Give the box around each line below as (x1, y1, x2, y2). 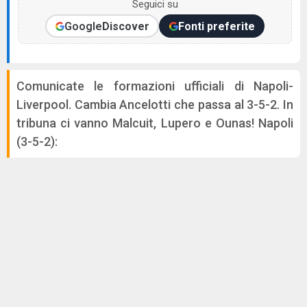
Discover (101, 19, 149, 33)
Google (64, 19, 102, 33)
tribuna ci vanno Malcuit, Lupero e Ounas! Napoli (16, 116, 293, 130)
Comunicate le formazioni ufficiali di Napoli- (16, 79, 293, 93)
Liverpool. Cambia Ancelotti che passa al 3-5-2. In (16, 97, 293, 112)
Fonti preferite (177, 19, 255, 33)
